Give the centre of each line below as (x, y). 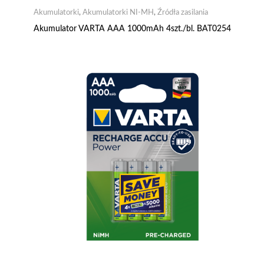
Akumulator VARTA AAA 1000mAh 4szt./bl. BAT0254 (133, 29)
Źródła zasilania (183, 12)
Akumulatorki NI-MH (118, 12)
